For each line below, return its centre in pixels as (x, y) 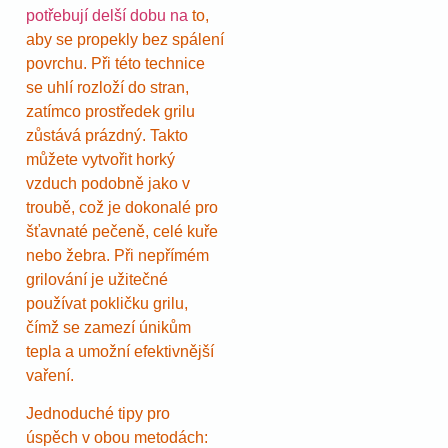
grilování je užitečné (97, 279)
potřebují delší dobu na (107, 15)
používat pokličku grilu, (107, 303)
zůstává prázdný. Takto (107, 135)
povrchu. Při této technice (115, 63)
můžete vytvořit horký (100, 159)
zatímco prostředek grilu (110, 111)
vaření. (50, 375)
